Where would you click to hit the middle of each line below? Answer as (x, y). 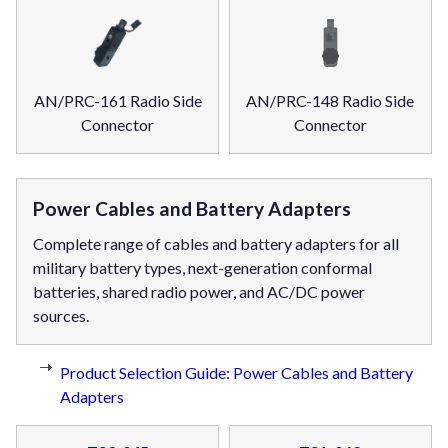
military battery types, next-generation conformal (202, 268)
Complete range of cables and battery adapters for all (216, 244)
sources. (61, 316)
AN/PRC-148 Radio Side (330, 100)
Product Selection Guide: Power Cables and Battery (236, 373)
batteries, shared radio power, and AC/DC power (199, 292)
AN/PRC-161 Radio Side (117, 100)
